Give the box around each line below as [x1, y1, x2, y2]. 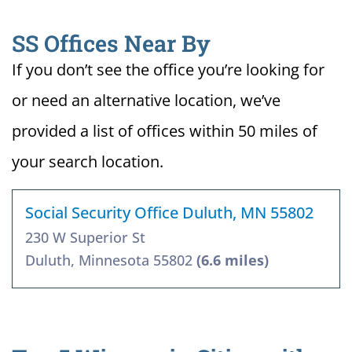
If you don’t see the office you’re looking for [12, 59, 324, 81]
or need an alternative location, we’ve [12, 90, 280, 112]
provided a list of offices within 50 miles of [12, 120, 317, 142]
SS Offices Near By [12, 28, 211, 59]
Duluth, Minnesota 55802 [25, 251, 196, 270]
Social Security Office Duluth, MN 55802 [25, 202, 313, 224]
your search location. [12, 151, 163, 173]
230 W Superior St [25, 228, 145, 247]
